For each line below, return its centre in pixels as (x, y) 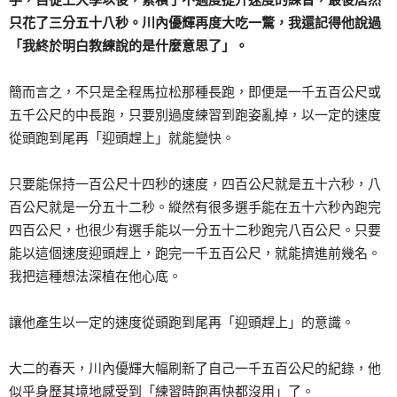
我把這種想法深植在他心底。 (95, 276)
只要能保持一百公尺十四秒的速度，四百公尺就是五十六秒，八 (195, 184)
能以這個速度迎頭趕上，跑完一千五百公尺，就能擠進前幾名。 (195, 253)
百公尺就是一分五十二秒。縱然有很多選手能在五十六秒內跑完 (195, 207)
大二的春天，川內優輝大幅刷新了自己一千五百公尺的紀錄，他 (195, 369)
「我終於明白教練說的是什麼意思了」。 (128, 46)
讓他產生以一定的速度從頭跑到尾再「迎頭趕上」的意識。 (182, 323)
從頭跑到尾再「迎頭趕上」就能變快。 (122, 138)
